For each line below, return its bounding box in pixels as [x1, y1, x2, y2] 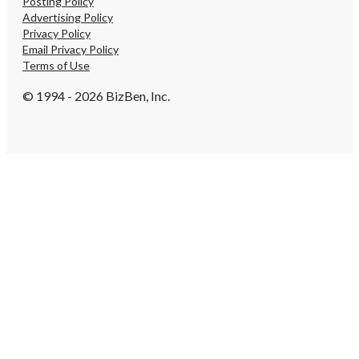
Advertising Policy [22, 10, 113, 24]
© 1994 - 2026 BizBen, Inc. [22, 87, 170, 103]
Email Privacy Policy [22, 42, 119, 56]
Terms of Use [22, 58, 90, 72]
